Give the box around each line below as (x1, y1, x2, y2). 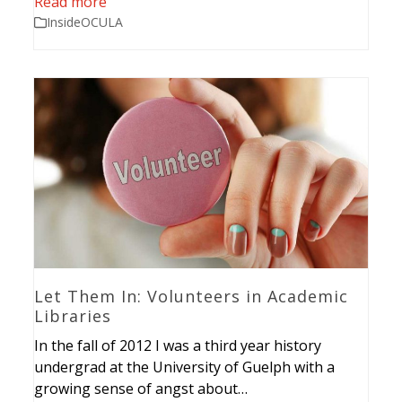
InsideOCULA (47, 13, 124, 31)
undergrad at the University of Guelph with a (34, 357, 336, 378)
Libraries (34, 305, 112, 328)
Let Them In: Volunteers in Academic (34, 285, 349, 308)
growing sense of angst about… (34, 379, 249, 399)
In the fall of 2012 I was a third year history (34, 336, 322, 356)
